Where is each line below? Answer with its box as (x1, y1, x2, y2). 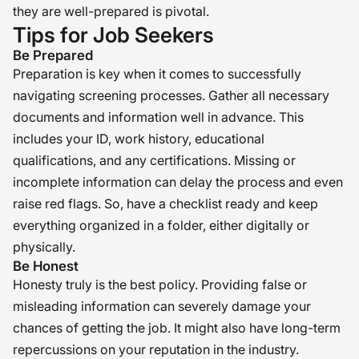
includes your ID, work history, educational (13, 131, 264, 147)
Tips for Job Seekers (13, 22, 214, 47)
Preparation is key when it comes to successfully (13, 66, 301, 82)
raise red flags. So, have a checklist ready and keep (13, 196, 318, 212)
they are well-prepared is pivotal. (13, 3, 209, 19)
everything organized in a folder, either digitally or (13, 217, 309, 233)
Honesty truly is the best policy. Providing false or (13, 276, 307, 292)
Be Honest (13, 258, 79, 274)
